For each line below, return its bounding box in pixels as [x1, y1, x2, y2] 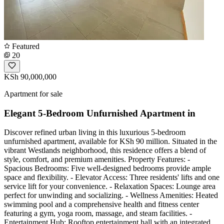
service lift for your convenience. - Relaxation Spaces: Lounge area [4, 182, 215, 191]
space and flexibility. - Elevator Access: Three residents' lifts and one [4, 173, 219, 182]
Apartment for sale [4, 89, 62, 98]
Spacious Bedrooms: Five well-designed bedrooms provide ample [4, 164, 211, 173]
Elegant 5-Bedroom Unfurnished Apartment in [4, 107, 195, 118]
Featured [10, 42, 39, 50]
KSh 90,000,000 [4, 72, 56, 81]
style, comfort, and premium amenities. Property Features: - [4, 155, 190, 164]
